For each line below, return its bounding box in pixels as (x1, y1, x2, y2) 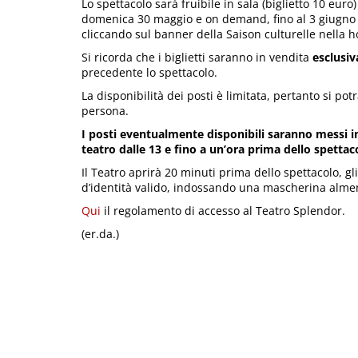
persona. (82, 103, 129, 119)
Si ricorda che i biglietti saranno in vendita (82, 50, 312, 66)
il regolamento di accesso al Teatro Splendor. (101, 203, 345, 219)
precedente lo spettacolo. (82, 65, 217, 81)
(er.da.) (82, 226, 119, 242)
